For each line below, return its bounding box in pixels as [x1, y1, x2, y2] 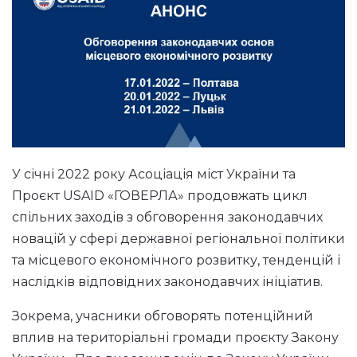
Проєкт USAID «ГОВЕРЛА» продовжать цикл [12, 187, 308, 203]
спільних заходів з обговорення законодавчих [12, 209, 323, 225]
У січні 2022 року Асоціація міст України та [12, 166, 296, 182]
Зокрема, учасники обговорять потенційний [12, 308, 313, 324]
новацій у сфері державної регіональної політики [12, 230, 345, 246]
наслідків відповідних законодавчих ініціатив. [12, 273, 323, 289]
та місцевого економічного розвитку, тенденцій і [12, 252, 340, 268]
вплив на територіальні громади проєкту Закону [12, 329, 339, 345]
